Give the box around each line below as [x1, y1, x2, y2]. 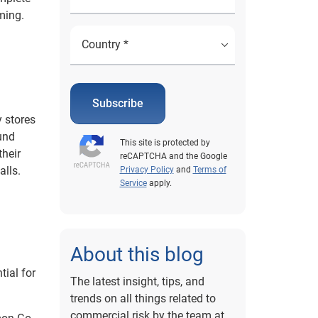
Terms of [192, 165, 226, 175]
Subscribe [92, 97, 143, 111]
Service [119, 178, 147, 189]
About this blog [70, 243, 204, 267]
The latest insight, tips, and [70, 275, 204, 289]
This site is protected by [119, 138, 210, 148]
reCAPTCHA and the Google [119, 151, 227, 162]
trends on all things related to [70, 292, 216, 306]
